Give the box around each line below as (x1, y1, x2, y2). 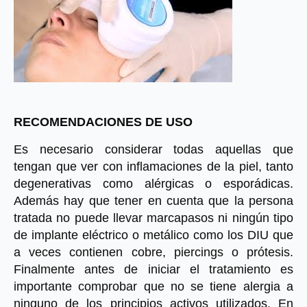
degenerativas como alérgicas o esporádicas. (14, 177, 293, 191)
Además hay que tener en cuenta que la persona (14, 194, 293, 208)
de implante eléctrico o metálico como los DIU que (14, 228, 293, 242)
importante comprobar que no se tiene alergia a (14, 280, 293, 293)
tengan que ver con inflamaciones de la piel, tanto (14, 160, 293, 173)
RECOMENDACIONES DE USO (14, 115, 193, 129)
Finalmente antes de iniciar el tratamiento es (14, 262, 293, 276)
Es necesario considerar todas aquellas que (14, 143, 293, 156)
